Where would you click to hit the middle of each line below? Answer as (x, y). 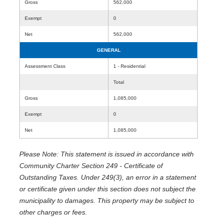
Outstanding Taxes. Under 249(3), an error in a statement (108, 177)
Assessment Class (45, 66)
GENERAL (108, 50)
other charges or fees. (53, 212)
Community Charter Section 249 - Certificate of (91, 166)
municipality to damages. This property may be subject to (107, 201)
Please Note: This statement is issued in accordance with (107, 154)
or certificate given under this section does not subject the (108, 189)
